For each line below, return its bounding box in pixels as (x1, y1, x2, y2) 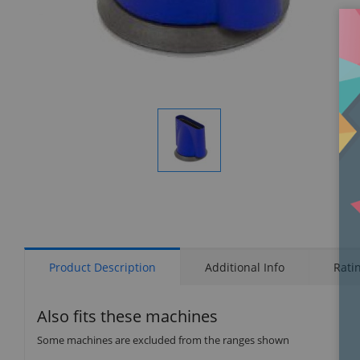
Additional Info (205, 259, 284, 275)
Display (189, 166, 223, 180)
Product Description (49, 259, 156, 275)
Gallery (189, 175, 222, 190)
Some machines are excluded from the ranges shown (37, 332, 289, 347)
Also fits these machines (37, 305, 218, 327)
